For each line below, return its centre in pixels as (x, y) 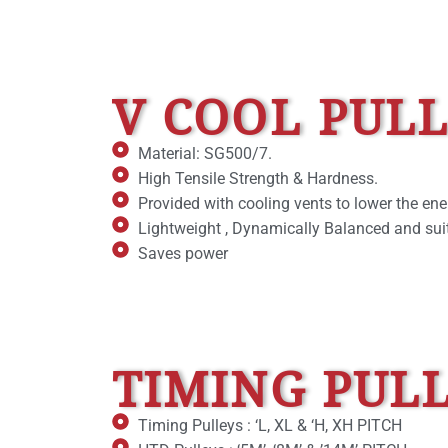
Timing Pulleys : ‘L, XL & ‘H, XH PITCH (270, 426)
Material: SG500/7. (205, 153)
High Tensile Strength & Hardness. (258, 178)
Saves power (183, 253)
